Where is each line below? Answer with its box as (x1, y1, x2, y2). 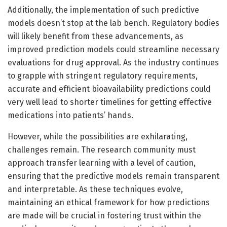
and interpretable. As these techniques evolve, (8, 184, 183, 194)
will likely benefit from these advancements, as (8, 31, 183, 41)
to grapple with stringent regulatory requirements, (8, 70, 198, 81)
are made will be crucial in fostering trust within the (8, 210, 201, 220)
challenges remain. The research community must (8, 144, 196, 155)
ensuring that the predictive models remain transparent (8, 171, 219, 181)
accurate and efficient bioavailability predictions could (8, 84, 211, 94)
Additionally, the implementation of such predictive (8, 5, 199, 15)
